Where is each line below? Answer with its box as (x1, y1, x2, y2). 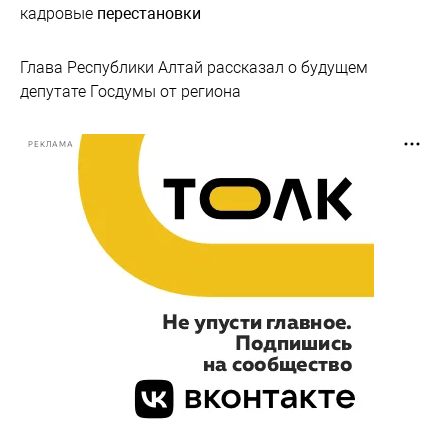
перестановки (97, 4, 201, 23)
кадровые (20, 4, 97, 23)
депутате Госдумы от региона (20, 82, 241, 101)
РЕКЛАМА (28, 139, 74, 149)
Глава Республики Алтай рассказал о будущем (20, 58, 368, 77)
